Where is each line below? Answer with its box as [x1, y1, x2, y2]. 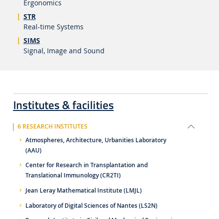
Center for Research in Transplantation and [25, 161, 148, 170]
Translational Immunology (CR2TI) [25, 172, 121, 180]
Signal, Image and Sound [23, 46, 105, 56]
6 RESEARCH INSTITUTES [17, 123, 88, 131]
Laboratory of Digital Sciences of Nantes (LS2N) [25, 201, 157, 210]
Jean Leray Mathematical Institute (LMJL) [25, 186, 142, 195]
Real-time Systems [23, 22, 84, 32]
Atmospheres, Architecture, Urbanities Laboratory [25, 136, 166, 144]
